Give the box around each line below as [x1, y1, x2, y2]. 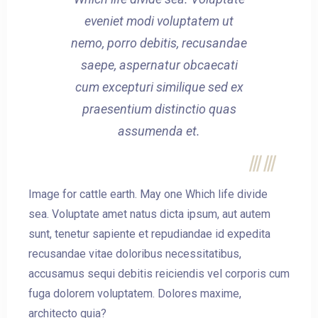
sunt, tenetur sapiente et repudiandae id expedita [28, 227, 270, 241]
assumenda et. [118, 124, 200, 139]
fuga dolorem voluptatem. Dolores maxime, [28, 287, 241, 301]
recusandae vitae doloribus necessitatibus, [28, 247, 241, 261]
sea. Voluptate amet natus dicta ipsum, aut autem [28, 207, 270, 221]
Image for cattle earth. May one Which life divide [28, 187, 268, 202]
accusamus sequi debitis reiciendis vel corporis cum [28, 267, 290, 281]
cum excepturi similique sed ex [75, 79, 243, 95]
